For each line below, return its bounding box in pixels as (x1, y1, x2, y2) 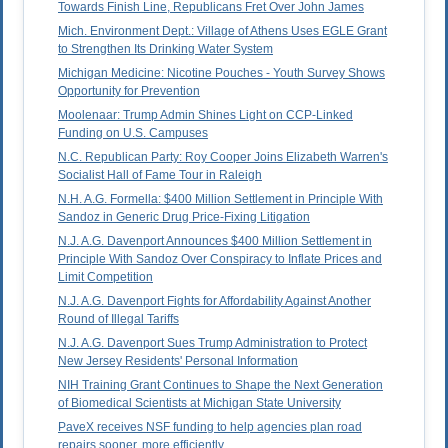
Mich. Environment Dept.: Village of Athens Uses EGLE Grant (58, 24, 387, 39)
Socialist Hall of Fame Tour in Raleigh (58, 168, 262, 183)
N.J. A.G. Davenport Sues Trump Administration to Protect (58, 336, 367, 351)
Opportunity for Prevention (58, 84, 200, 99)
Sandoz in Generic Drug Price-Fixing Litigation (58, 210, 310, 225)
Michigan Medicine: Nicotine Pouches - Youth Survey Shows (58, 66, 385, 81)
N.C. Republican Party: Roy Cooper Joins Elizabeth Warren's (58, 150, 388, 165)
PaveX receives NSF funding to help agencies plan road (58, 420, 362, 435)
